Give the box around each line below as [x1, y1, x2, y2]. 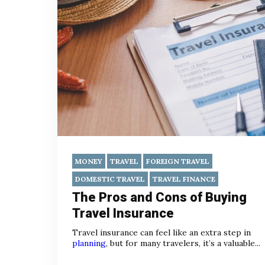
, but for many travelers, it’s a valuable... [106, 237, 260, 248]
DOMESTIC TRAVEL [75, 174, 145, 183]
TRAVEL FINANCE [153, 174, 215, 183]
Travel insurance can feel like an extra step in [72, 227, 251, 238]
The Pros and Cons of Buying [72, 189, 247, 205]
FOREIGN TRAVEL [146, 156, 209, 166]
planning [72, 237, 106, 248]
